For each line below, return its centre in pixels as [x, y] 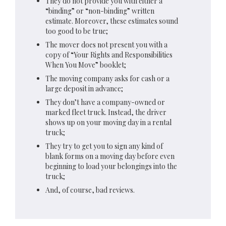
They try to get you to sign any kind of [104, 146]
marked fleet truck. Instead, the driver [106, 112]
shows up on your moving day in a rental [108, 122]
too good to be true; [77, 31]
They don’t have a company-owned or [105, 102]
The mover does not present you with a [106, 45]
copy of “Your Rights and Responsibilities [109, 55]
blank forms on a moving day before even [110, 156]
